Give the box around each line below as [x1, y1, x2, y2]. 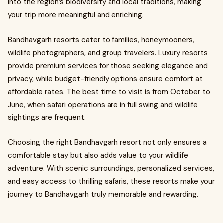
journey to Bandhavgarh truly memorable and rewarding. [8, 189, 198, 199]
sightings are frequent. [8, 112, 86, 122]
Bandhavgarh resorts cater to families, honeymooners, [8, 35, 194, 45]
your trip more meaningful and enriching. [8, 10, 144, 20]
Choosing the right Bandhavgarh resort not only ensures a [8, 137, 207, 147]
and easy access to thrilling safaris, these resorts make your [8, 176, 215, 186]
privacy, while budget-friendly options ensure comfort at [8, 74, 203, 84]
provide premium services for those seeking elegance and [8, 61, 208, 71]
